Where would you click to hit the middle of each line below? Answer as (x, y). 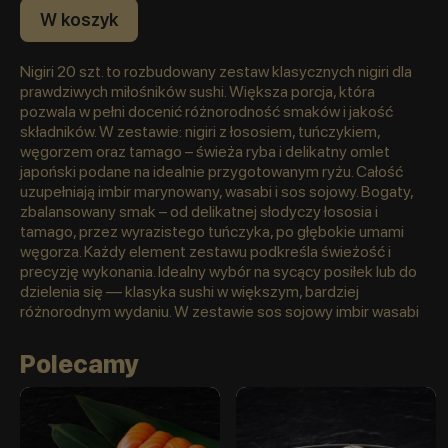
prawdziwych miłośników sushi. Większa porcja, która (197, 92)
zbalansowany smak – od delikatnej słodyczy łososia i (199, 212)
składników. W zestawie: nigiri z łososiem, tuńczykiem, (200, 132)
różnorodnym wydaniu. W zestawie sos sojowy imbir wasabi (219, 312)
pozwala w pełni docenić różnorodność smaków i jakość (206, 112)
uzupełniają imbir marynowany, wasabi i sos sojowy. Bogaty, (216, 192)
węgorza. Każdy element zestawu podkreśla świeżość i (205, 252)
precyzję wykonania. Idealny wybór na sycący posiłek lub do (218, 272)
